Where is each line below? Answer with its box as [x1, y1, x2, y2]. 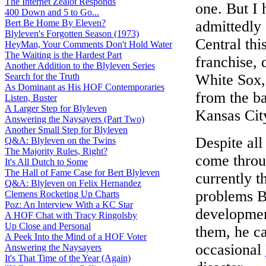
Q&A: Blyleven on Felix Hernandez [5, 178, 141, 188]
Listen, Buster [5, 93, 57, 103]
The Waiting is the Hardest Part [5, 50, 122, 60]
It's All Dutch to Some [5, 157, 88, 167]
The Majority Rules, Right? [5, 146, 107, 156]
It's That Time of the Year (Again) [5, 253, 131, 263]
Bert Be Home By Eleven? [5, 18, 106, 28]
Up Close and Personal [5, 221, 91, 231]
